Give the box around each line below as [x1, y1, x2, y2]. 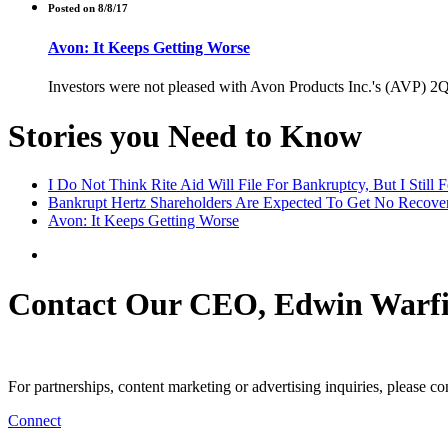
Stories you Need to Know [8, 117, 362, 154]
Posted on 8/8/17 [48, 2, 128, 15]
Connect [8, 412, 61, 430]
